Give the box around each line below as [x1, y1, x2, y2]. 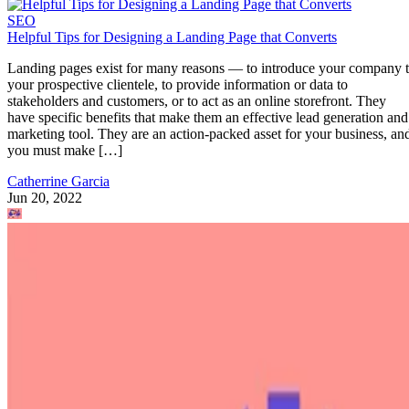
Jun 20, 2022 [7, 190, 82, 206]
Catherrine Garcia [7, 173, 110, 190]
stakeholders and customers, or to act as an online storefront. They [7, 93, 386, 110]
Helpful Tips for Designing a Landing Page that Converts [7, 29, 337, 46]
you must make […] [7, 142, 122, 159]
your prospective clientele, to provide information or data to [7, 77, 348, 93]
